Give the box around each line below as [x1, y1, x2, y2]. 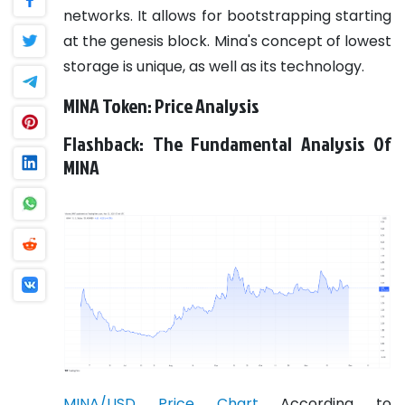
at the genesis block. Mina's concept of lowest [63, 30, 391, 52]
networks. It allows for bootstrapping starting [63, 5, 391, 26]
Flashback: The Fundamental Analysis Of [63, 129, 391, 157]
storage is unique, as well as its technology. [63, 55, 364, 77]
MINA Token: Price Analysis [63, 91, 259, 119]
